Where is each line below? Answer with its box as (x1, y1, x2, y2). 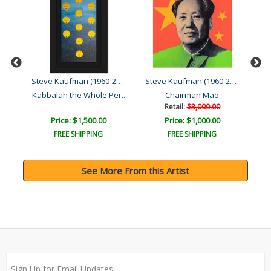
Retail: (164, 102, 187, 113)
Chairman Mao (165, 90, 219, 101)
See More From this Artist (82, 165, 189, 177)
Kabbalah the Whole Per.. (31, 90, 125, 101)
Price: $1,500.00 (50, 115, 106, 126)
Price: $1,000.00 (164, 115, 220, 126)
